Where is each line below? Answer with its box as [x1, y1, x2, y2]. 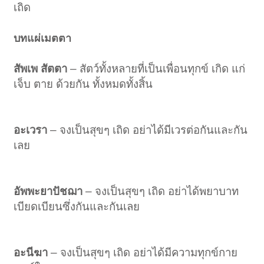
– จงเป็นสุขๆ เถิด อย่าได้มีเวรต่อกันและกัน [47, 124, 248, 137]
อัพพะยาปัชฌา [14, 185, 83, 198]
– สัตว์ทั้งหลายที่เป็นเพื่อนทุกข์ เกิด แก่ [67, 62, 246, 75]
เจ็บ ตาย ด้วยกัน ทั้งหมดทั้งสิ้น [14, 78, 153, 91]
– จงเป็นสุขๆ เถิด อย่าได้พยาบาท [82, 185, 239, 198]
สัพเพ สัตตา [14, 62, 68, 75]
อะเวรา [14, 124, 48, 137]
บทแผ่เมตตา [14, 32, 72, 45]
